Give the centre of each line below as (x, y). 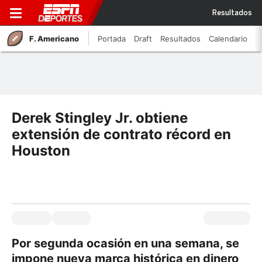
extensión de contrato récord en (121, 134)
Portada (112, 39)
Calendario (228, 39)
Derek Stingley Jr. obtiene (100, 118)
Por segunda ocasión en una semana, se (125, 243)
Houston (41, 151)
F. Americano (54, 39)
